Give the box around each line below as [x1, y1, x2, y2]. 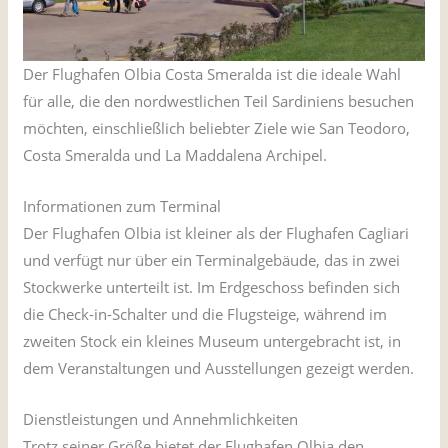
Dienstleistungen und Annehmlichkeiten [23, 408, 299, 429]
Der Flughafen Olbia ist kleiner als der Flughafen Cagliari [23, 222, 410, 243]
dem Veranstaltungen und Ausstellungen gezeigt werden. [23, 357, 415, 378]
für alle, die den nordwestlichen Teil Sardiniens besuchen [23, 90, 415, 111]
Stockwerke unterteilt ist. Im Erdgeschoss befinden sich [23, 276, 401, 297]
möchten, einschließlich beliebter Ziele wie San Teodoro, [23, 117, 411, 138]
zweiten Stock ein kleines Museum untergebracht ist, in [23, 330, 402, 351]
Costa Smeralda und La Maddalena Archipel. [23, 144, 328, 165]
